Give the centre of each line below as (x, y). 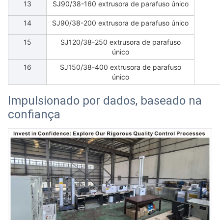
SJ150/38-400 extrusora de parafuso (120, 67)
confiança (34, 115)
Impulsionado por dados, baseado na (105, 101)
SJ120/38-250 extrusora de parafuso (120, 42)
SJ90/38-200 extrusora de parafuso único (120, 23)
